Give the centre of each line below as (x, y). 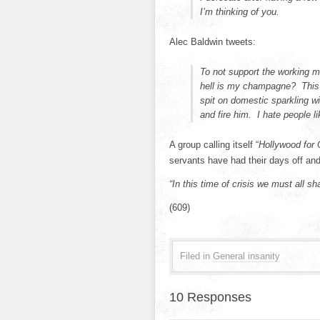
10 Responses (210, 297)
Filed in (195, 256)
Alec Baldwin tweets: (212, 42)
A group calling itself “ (214, 145)
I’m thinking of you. (240, 12)
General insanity (246, 256)
